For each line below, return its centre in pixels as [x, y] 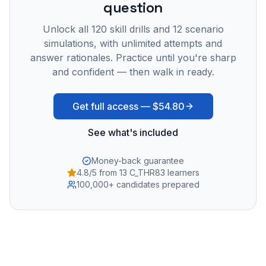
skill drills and [140, 29]
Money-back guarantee [138, 160]
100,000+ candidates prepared [138, 184]
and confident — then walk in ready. [133, 72]
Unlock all [67, 29]
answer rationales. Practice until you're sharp [133, 57]
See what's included [133, 132]
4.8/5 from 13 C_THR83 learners [138, 172]
